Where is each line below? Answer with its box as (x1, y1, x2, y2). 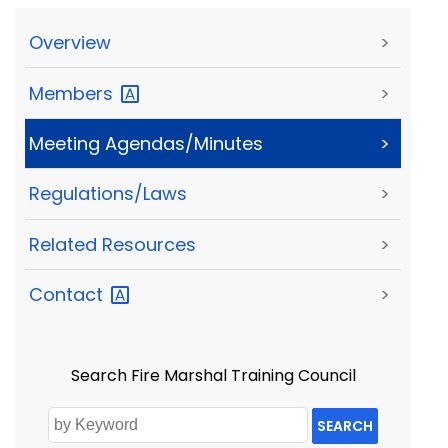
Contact (29, 282, 108, 308)
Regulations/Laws (29, 181, 187, 207)
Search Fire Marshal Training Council (70, 364, 356, 388)
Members (29, 80, 118, 106)
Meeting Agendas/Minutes (29, 131, 263, 156)
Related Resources (29, 231, 196, 257)
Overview (29, 30, 111, 56)
